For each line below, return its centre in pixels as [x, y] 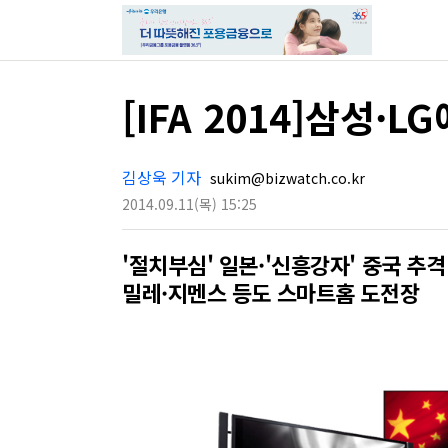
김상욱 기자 [161, 177]
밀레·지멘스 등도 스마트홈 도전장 [271, 292]
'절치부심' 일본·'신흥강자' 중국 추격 [284, 264]
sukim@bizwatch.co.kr [285, 178]
